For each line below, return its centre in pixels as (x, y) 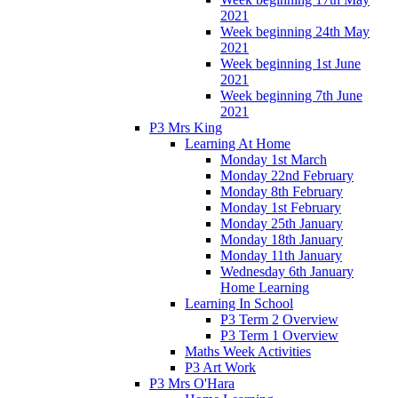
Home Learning (265, 287)
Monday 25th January (282, 223)
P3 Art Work (220, 367)
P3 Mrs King (186, 127)
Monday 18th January (282, 239)
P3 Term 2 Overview (279, 319)
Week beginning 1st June (291, 63)
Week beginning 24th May (295, 31)
